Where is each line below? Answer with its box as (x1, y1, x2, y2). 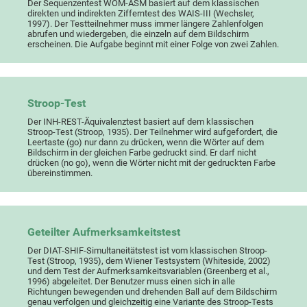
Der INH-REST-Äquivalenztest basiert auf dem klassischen (27, 116, 254, 127)
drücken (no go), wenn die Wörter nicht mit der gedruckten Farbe (27, 158, 276, 169)
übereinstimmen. (27, 168, 93, 179)
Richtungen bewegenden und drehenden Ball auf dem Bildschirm (27, 286, 278, 297)
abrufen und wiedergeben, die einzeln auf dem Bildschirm (27, 29, 249, 40)
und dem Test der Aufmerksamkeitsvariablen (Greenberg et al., (27, 266, 270, 277)
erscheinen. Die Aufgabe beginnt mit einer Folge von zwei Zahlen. (27, 39, 280, 50)
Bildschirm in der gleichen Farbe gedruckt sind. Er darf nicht (27, 147, 257, 158)
